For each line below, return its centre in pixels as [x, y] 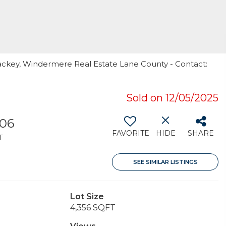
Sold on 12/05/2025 [172, 98]
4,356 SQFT [93, 208]
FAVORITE [131, 133]
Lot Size [87, 196]
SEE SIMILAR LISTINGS [165, 162]
